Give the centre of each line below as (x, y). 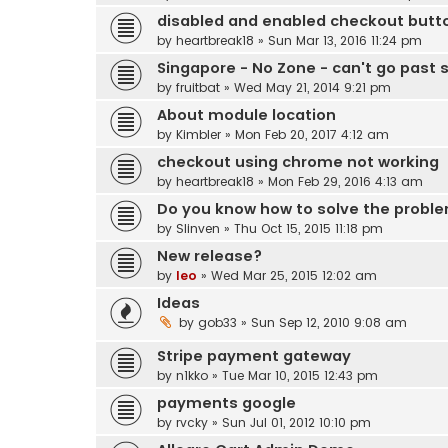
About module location (246, 114)
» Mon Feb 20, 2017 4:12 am (305, 134)
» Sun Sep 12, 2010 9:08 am (322, 322)
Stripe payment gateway (254, 355)
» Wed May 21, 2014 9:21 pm (305, 87)
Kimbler (198, 134)
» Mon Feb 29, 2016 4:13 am (338, 181)
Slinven (198, 228)
